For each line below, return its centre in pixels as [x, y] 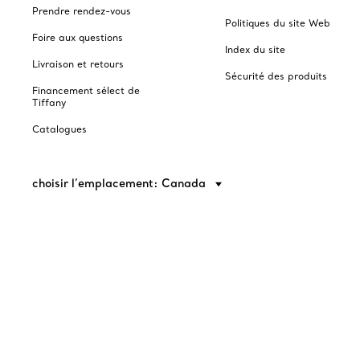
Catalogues [59, 129]
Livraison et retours [78, 64]
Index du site [255, 49]
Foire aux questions [78, 37]
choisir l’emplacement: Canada [121, 183]
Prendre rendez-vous [82, 11]
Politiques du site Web [278, 23]
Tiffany [49, 102]
